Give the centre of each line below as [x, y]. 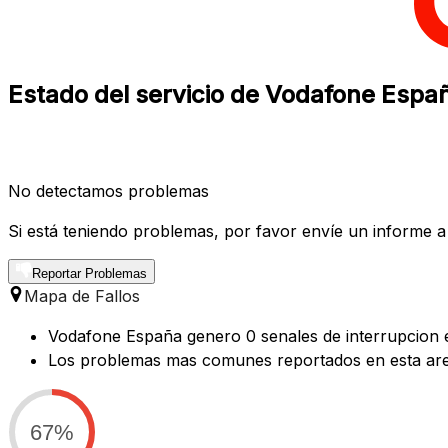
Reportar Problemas [89, 273]
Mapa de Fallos [82, 295]
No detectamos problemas [108, 190]
